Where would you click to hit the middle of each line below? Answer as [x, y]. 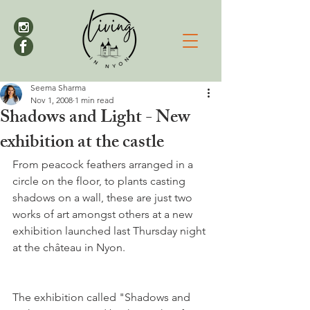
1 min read [94, 100]
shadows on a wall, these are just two [104, 198]
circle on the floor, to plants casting [100, 181]
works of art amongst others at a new [104, 214]
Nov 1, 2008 [52, 100]
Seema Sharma [58, 88]
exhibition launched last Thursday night [110, 231]
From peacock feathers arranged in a [104, 164]
